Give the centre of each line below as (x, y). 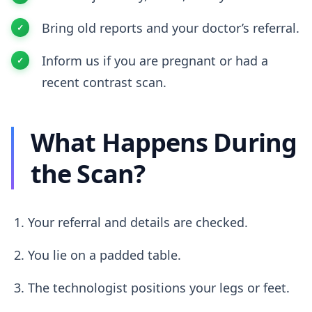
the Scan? (88, 173)
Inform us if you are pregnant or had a (155, 60)
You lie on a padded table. (104, 255)
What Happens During (164, 142)
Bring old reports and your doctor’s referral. (171, 28)
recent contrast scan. (104, 82)
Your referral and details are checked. (138, 222)
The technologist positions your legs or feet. (159, 287)
